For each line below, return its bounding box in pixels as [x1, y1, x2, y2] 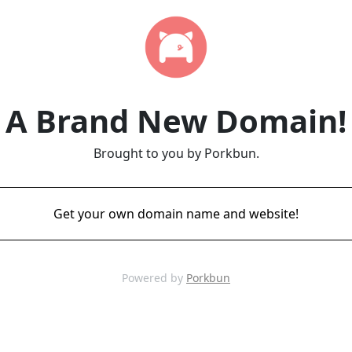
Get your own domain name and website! [53, 205, 299, 222]
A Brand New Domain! [5, 99, 346, 142]
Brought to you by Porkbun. [93, 145, 259, 162]
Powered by [122, 270, 186, 285]
